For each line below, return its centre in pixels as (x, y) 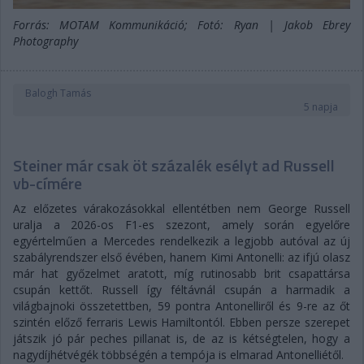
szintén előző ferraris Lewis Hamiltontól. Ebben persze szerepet (182, 323)
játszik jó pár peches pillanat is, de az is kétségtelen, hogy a (182, 339)
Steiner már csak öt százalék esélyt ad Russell (174, 166)
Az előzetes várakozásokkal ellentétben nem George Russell (182, 209)
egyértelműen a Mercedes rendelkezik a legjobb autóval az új (182, 241)
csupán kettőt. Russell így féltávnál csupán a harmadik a (182, 290)
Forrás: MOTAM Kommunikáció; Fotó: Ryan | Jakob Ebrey (182, 25)
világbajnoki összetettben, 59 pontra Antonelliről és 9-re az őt (182, 306)
